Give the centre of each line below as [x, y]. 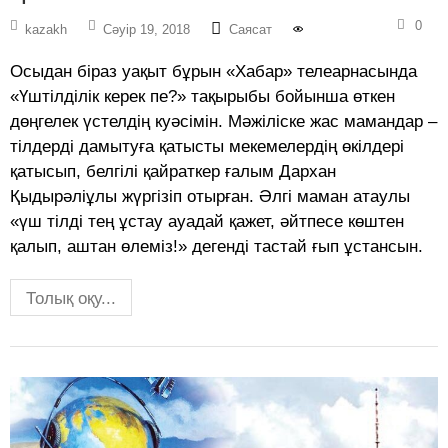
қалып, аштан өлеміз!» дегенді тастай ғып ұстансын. [216, 247]
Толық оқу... [71, 299]
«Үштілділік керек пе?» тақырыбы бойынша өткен [202, 97]
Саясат [250, 30]
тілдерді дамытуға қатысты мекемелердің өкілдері [207, 147]
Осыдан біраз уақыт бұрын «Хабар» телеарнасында [213, 72]
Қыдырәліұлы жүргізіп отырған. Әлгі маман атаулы [210, 197]
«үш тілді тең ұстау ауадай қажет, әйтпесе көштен [207, 222]
